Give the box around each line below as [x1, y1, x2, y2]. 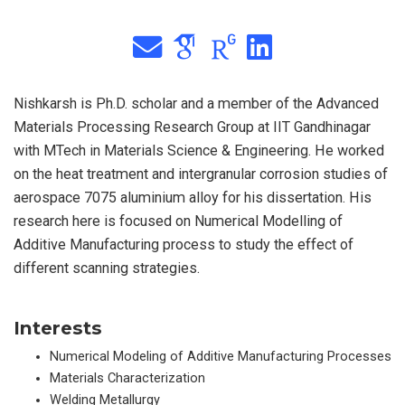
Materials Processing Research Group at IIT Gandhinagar [14, 118, 371, 136]
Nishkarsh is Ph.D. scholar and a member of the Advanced [14, 94, 379, 112]
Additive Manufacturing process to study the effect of [14, 235, 353, 253]
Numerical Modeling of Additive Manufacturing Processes [50, 348, 391, 364]
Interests [14, 316, 102, 339]
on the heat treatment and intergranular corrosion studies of [14, 165, 388, 183]
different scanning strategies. [14, 259, 200, 277]
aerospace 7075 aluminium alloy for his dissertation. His [14, 188, 372, 206]
